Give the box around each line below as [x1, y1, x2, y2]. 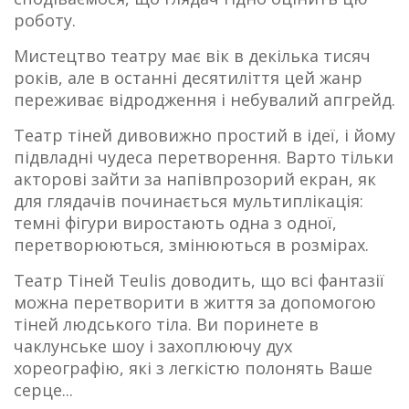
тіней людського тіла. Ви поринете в [14, 313, 319, 335]
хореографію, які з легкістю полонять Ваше [14, 357, 372, 379]
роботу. [14, 9, 76, 31]
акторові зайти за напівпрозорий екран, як [14, 168, 376, 190]
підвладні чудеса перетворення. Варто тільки [14, 146, 393, 168]
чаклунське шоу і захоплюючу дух [14, 335, 292, 357]
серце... [14, 379, 73, 401]
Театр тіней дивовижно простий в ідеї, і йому [14, 124, 395, 146]
